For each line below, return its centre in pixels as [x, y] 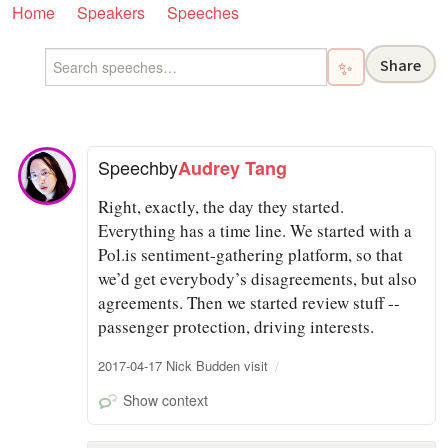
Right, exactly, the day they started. [221, 206]
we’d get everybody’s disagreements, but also [258, 278]
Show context [165, 399]
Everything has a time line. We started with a [255, 230]
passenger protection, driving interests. [236, 326]
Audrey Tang [233, 167]
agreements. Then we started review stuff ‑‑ [249, 302]
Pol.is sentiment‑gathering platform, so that [251, 254]
